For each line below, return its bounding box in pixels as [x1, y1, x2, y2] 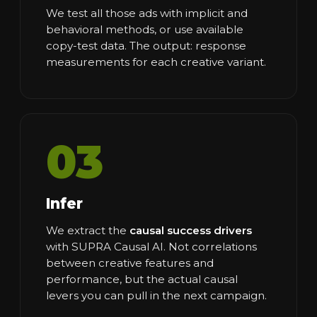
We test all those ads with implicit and [46, 6, 248, 20]
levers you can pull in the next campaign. [46, 288, 267, 302]
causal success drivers [129, 223, 252, 237]
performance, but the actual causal [46, 272, 238, 286]
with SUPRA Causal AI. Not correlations [46, 239, 257, 253]
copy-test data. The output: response [46, 38, 246, 52]
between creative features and [46, 255, 214, 270]
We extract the [46, 223, 129, 237]
